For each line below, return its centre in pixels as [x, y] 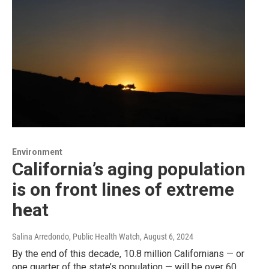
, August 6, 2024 [167, 236]
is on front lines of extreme [123, 189]
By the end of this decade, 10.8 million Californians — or [128, 253]
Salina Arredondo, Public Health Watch [76, 236]
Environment [37, 152]
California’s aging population [129, 169]
